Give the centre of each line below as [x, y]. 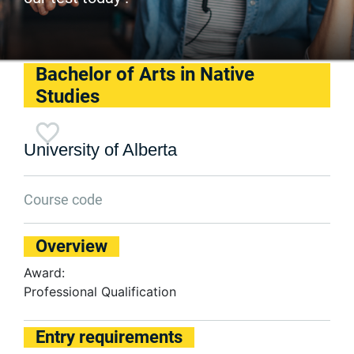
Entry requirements [109, 337]
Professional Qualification [100, 292]
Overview [72, 246]
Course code [63, 200]
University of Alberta [100, 150]
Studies [68, 96]
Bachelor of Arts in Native [145, 74]
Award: [44, 273]
